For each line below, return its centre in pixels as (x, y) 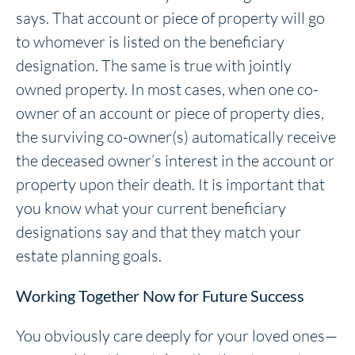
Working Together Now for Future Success (160, 295)
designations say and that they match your (158, 231)
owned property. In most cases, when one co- (167, 89)
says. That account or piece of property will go (170, 17)
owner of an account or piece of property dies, (170, 113)
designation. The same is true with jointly (154, 65)
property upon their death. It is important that (170, 184)
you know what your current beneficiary (151, 208)
